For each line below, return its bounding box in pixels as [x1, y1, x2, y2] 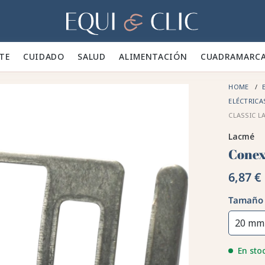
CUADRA [200, 51, 237, 62]
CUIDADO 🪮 [22, 51, 78, 62]
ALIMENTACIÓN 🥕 [119, 51, 201, 62]
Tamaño [228, 194, 264, 206]
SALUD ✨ [77, 51, 119, 62]
